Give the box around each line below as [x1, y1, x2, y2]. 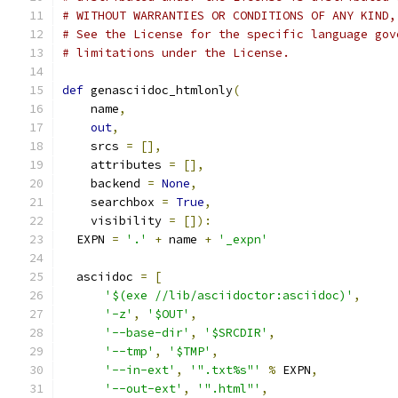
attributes [62, 157, 169, 172]
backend [62, 176, 147, 191]
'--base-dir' [105, 325, 190, 340]
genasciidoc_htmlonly [84, 83, 233, 98]
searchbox [62, 195, 162, 210]
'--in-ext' [105, 362, 176, 378]
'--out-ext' [105, 381, 183, 396]
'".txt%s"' [190, 362, 261, 378]
